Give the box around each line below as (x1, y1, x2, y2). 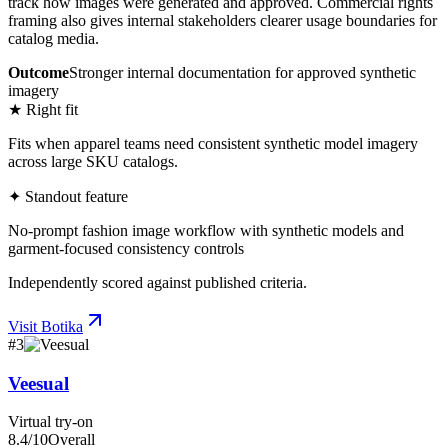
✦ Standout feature (8, 187, 128, 205)
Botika (41, 317, 83, 335)
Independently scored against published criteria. (8, 273, 307, 291)
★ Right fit (8, 100, 78, 118)
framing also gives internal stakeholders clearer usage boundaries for (8, 11, 437, 29)
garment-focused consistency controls (8, 239, 244, 257)
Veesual (8, 372, 69, 394)
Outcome (8, 63, 69, 81)
